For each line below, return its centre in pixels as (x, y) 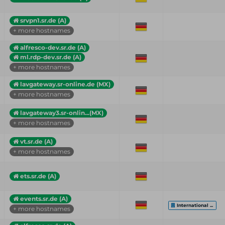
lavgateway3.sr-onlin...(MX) (62, 113)
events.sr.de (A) (44, 198)
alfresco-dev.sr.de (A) (53, 47)
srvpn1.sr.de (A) (43, 20)
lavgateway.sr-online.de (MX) (65, 84)
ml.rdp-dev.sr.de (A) (51, 57)
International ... (195, 205)
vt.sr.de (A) (36, 141)
